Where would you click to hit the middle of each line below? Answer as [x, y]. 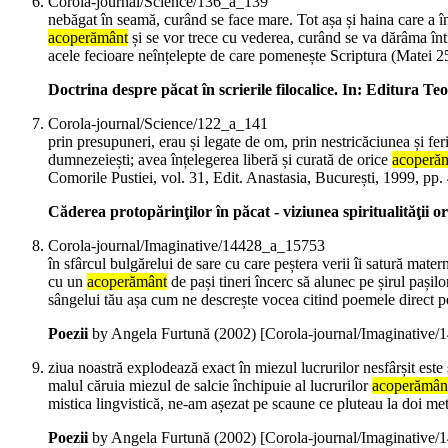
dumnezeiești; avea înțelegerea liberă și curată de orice [220, 160]
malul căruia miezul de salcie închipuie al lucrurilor [210, 386]
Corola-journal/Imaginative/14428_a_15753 [186, 246]
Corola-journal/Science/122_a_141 [158, 124]
